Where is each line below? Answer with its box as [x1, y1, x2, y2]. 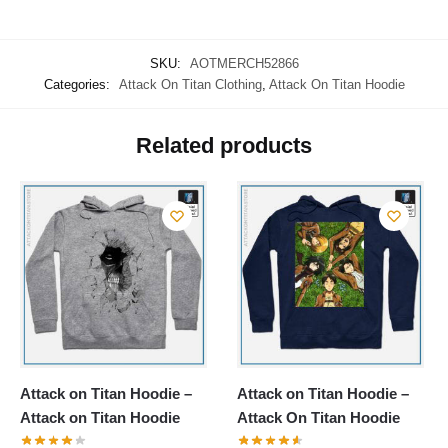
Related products [136, 132, 312, 158]
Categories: [43, 76, 114, 92]
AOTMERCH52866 [189, 55, 299, 71]
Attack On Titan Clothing [118, 76, 262, 92]
